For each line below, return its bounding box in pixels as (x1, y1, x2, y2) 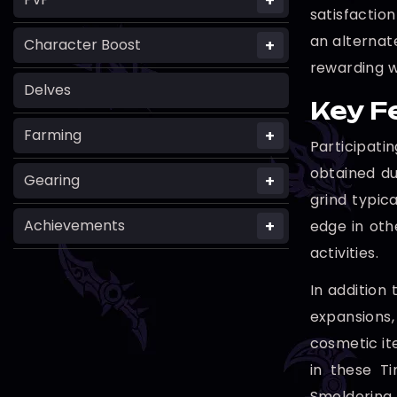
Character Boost (24, 35, 141, 56)
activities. (309, 242, 378, 263)
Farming (24, 125, 82, 146)
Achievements (24, 215, 125, 237)
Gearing (24, 170, 80, 191)
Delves (24, 80, 71, 101)
